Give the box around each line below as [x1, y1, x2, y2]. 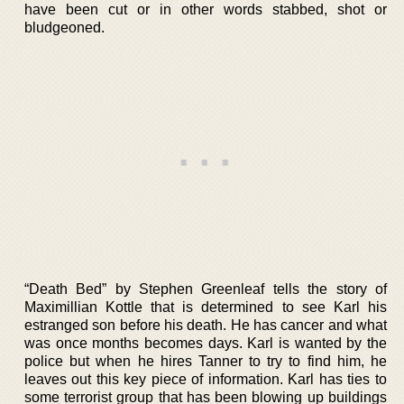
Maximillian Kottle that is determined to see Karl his [24, 298, 387, 315]
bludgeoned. [24, 19, 105, 35]
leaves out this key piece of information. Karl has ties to [24, 371, 387, 387]
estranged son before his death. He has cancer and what [24, 317, 387, 333]
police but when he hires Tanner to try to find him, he [24, 353, 387, 369]
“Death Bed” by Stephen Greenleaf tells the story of [24, 280, 387, 297]
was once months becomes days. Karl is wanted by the [24, 335, 387, 351]
